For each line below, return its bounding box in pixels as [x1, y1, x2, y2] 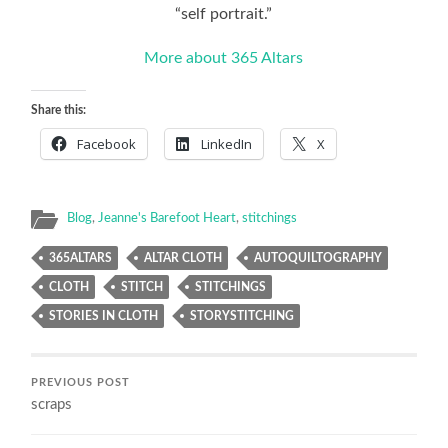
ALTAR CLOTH [144, 251, 223, 264]
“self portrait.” [175, 5, 273, 22]
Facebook [77, 134, 137, 153]
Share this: [31, 103, 87, 116]
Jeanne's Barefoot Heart [98, 211, 237, 224]
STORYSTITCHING [190, 309, 295, 322]
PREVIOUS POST [31, 377, 131, 388]
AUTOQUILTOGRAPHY [254, 251, 383, 264]
